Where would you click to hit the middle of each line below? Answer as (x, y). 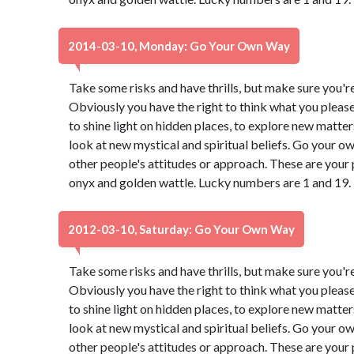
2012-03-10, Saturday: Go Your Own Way (181, 229)
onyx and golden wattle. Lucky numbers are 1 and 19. (209, 182)
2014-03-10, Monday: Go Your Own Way (179, 46)
